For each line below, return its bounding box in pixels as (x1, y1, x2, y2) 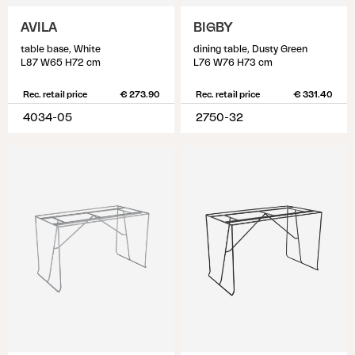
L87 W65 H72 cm (21, 58, 101, 67)
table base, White (21, 44, 101, 54)
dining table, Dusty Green (193, 44, 307, 54)
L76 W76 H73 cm (193, 58, 273, 67)
